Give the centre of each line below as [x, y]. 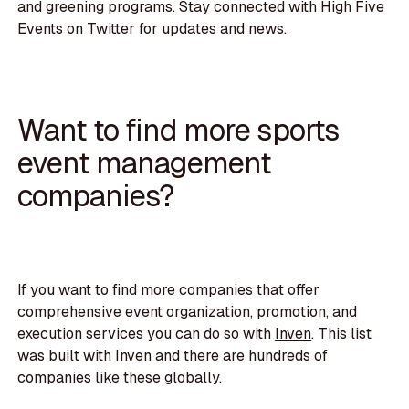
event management [145, 163]
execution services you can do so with [147, 333]
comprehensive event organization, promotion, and [188, 311]
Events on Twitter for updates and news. [152, 28]
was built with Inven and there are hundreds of [173, 355]
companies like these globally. [120, 377]
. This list [342, 333]
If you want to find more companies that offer [169, 289]
